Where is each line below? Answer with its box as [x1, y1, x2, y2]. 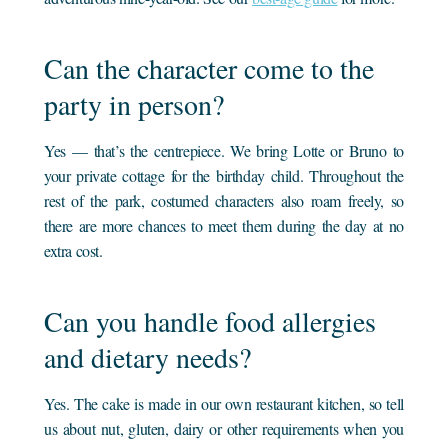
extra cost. [44, 239, 103, 261]
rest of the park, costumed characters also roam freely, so [44, 189, 404, 211]
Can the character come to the [44, 48, 375, 87]
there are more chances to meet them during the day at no [44, 214, 404, 236]
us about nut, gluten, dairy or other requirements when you [44, 417, 404, 439]
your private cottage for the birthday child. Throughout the [44, 164, 404, 186]
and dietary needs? [44, 337, 252, 376]
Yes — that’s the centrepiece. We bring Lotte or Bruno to [44, 139, 404, 161]
